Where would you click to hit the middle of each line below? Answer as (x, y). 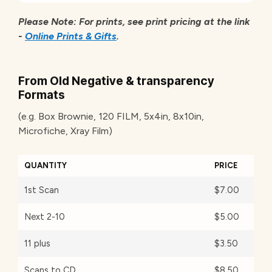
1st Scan (42, 190)
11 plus (37, 244)
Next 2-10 (45, 217)
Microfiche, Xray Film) (65, 131)
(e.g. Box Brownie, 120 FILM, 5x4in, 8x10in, (111, 117)
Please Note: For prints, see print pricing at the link (134, 21)
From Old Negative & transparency (116, 80)
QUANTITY (46, 166)
